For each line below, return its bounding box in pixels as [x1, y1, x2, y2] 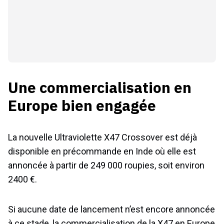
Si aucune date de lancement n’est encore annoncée [8, 204, 215, 215]
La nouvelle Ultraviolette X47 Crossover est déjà [8, 132, 197, 143]
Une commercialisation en [8, 77, 191, 97]
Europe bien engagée [8, 95, 156, 115]
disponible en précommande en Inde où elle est [8, 146, 196, 157]
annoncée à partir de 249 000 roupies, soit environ [8, 160, 204, 171]
